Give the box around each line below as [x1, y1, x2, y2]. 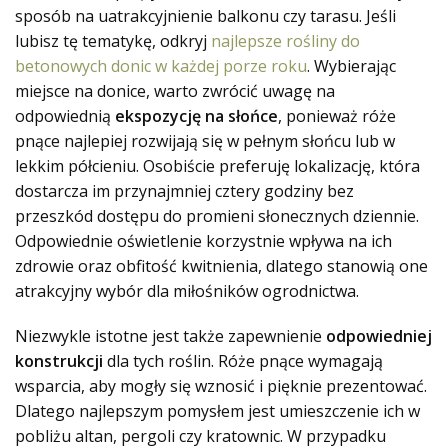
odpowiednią [15, 105, 115, 127]
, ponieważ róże [278, 105, 396, 127]
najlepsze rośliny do [211, 30, 360, 52]
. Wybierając [307, 55, 396, 77]
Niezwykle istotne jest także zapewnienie [15, 325, 326, 347]
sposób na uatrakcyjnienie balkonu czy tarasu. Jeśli [15, 5, 396, 27]
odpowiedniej [326, 325, 432, 347]
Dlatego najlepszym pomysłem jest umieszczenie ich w [15, 400, 420, 422]
